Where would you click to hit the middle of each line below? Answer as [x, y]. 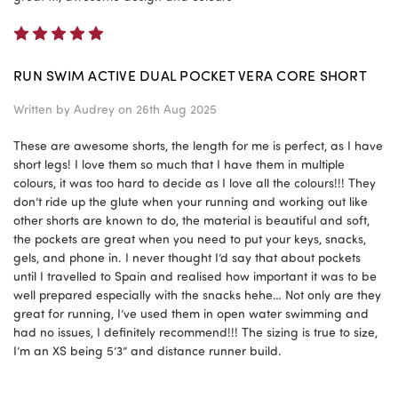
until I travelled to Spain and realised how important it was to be [195, 276]
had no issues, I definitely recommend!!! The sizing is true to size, [195, 332]
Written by [44, 109]
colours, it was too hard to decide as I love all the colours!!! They [195, 183]
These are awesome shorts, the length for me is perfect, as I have [198, 146]
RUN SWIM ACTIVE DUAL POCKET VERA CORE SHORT [190, 76]
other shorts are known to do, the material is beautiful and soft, [191, 220]
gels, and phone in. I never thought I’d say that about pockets [187, 258]
